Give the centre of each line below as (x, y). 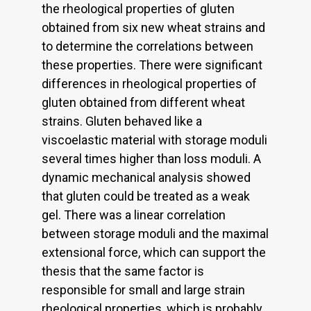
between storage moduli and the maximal (155, 233)
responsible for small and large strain (143, 289)
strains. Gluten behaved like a (122, 121)
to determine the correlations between (148, 46)
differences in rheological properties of (149, 83)
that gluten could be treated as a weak (146, 196)
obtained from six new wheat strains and (153, 27)
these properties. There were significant (152, 65)
